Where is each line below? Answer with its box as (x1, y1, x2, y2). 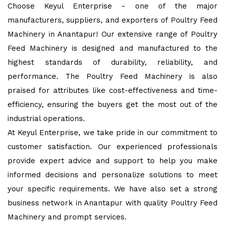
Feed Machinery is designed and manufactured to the (8, 44, 217, 53)
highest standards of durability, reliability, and (8, 58, 217, 67)
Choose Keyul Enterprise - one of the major (8, 2, 217, 11)
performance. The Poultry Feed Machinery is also (8, 72, 217, 81)
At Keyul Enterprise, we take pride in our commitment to (8, 128, 217, 137)
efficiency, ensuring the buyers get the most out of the (8, 100, 217, 109)
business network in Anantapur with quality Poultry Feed (8, 198, 217, 207)
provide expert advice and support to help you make (8, 156, 217, 165)
